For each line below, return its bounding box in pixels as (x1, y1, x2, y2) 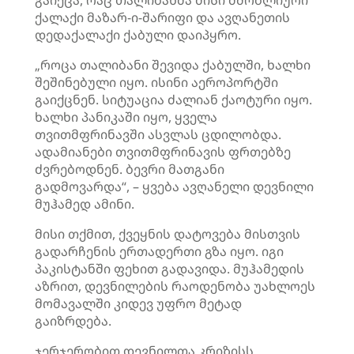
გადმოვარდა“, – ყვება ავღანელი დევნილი (35, 178, 314, 195)
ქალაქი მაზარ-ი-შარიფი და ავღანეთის (35, 9, 290, 26)
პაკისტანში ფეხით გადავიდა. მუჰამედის (35, 260, 304, 277)
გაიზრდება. (35, 312, 111, 330)
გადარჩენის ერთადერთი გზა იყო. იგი (35, 243, 284, 260)
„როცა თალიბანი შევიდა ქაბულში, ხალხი (35, 56, 311, 73)
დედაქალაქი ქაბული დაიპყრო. (35, 26, 241, 43)
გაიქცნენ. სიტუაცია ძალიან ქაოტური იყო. (35, 91, 312, 108)
